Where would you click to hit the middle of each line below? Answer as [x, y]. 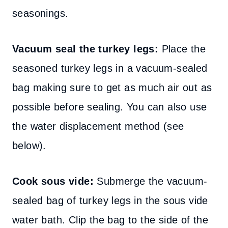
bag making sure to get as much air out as [112, 88]
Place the [182, 49]
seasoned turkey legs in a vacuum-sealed [110, 68]
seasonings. [40, 13]
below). [29, 146]
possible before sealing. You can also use [110, 107]
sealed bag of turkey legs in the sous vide [110, 201]
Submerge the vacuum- [151, 181]
